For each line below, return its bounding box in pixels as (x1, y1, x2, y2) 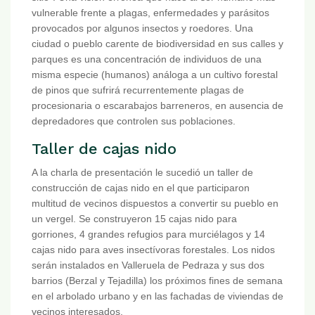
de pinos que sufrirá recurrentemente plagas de (32, 84, 244, 96)
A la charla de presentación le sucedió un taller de (32, 167, 253, 179)
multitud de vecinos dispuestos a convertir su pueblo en (32, 198, 278, 210)
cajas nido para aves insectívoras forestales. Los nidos (32, 244, 275, 256)
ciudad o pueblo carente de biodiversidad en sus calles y (32, 38, 283, 50)
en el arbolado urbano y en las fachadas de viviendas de (32, 290, 283, 302)
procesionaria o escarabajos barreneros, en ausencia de (32, 100, 283, 112)
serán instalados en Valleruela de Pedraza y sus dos (32, 259, 264, 271)
